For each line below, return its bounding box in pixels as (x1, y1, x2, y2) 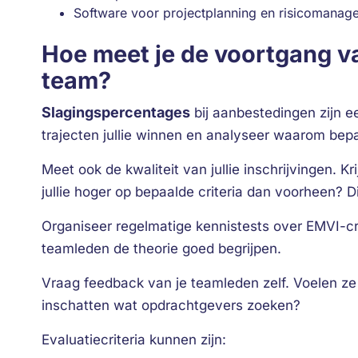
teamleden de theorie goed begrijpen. (42, 241, 281, 257)
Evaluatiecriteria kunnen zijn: (42, 332, 226, 348)
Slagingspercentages (42, 104, 190, 121)
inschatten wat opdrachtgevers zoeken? (42, 297, 300, 313)
